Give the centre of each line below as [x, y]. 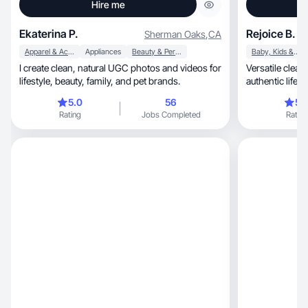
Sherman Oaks [175, 34]
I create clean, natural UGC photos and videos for [48, 68]
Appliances [103, 52]
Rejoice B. [271, 34]
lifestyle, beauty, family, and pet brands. [148, 81]
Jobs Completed [171, 114]
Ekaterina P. [49, 34]
